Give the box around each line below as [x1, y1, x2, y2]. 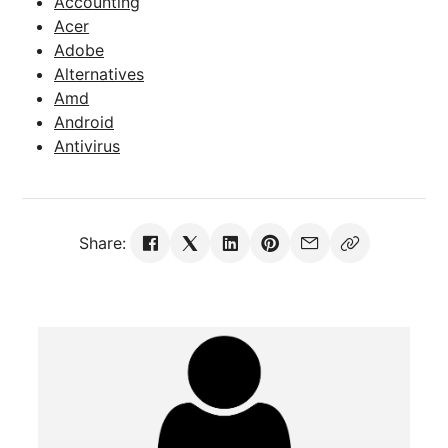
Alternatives [54, 64, 144, 84]
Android [54, 112, 114, 132]
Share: [78, 233, 126, 253]
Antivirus [54, 136, 120, 156]
